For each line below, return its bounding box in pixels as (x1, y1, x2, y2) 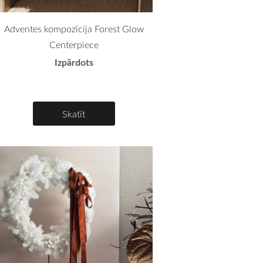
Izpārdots (54, 55, 93, 69)
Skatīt (62, 107, 86, 120)
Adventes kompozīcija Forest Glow (4, 22, 144, 35)
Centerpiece (49, 38, 99, 51)
